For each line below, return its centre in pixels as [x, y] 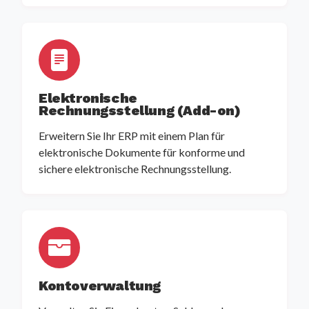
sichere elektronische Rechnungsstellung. [135, 169]
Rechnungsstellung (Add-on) [140, 111]
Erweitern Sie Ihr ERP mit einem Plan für [132, 136]
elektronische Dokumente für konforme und [142, 152]
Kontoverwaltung [100, 286]
